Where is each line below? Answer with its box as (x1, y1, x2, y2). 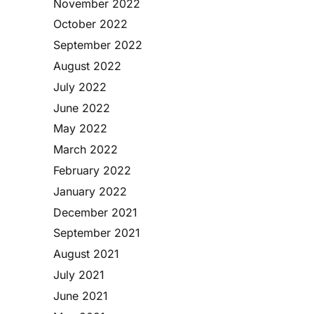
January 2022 (53, 184, 127, 198)
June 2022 (53, 100, 110, 115)
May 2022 (53, 121, 107, 136)
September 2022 (53, 38, 142, 53)
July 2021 (53, 268, 104, 282)
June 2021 (53, 288, 108, 303)
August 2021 (53, 247, 119, 261)
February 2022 (53, 163, 131, 178)
